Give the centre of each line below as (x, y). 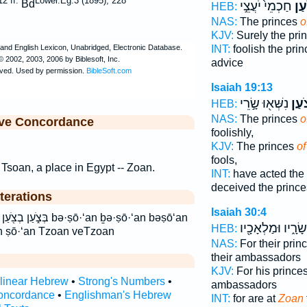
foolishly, (232, 133)
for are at (254, 298)
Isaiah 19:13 (242, 87)
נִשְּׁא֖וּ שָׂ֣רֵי (264, 103)
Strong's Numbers (121, 282)
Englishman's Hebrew (118, 295)
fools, (224, 160)
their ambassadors (256, 257)
